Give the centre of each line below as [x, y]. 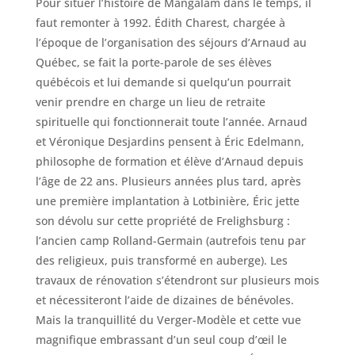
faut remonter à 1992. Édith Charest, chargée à [160, 22]
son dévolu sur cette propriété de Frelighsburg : [162, 220]
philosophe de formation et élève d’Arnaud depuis [169, 161]
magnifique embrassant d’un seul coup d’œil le [161, 339]
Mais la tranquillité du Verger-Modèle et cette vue [168, 319]
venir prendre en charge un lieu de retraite [150, 101]
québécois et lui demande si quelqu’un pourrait [163, 82]
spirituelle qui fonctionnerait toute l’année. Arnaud [171, 121]
